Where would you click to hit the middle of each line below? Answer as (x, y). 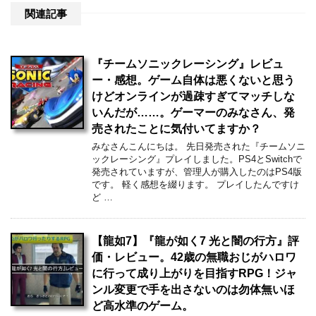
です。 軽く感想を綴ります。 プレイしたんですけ (195, 185)
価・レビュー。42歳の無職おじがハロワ (194, 257)
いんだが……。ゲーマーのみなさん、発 (193, 113)
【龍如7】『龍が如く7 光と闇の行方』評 (195, 241)
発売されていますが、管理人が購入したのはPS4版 (197, 172)
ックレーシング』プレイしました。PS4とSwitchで (197, 159)
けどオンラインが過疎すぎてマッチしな (193, 97)
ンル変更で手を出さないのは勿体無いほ (193, 290)
